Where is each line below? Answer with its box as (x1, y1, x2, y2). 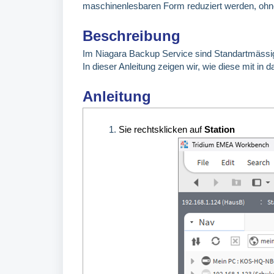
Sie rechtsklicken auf (119, 124, 204, 135)
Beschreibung (83, 28, 180, 45)
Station (204, 124, 235, 135)
